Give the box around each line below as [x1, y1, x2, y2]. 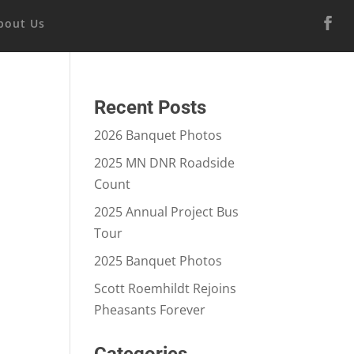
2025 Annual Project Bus [94, 203, 239, 220]
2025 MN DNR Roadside [94, 154, 235, 171]
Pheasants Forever [94, 301, 206, 318]
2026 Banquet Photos [94, 126, 223, 144]
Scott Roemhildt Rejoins [94, 280, 237, 297]
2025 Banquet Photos [94, 252, 223, 269]
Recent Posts [94, 96, 207, 119]
